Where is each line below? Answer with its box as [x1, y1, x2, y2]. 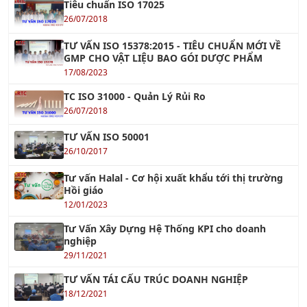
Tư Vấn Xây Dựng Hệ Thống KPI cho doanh [64, 158, 266, 172]
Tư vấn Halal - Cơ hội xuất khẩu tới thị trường [64, 108, 283, 121]
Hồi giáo [64, 120, 103, 134]
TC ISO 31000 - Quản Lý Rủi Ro [64, 26, 206, 40]
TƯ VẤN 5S [64, 250, 114, 264]
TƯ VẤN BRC [64, 291, 121, 305]
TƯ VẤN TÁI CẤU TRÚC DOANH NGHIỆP [64, 209, 248, 223]
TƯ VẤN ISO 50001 [64, 67, 149, 81]
